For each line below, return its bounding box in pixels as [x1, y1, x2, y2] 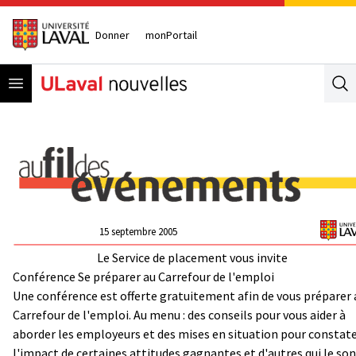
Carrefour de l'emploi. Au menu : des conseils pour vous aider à [13, 306, 346, 323]
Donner [95, 27, 130, 42]
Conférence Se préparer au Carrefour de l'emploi [13, 268, 274, 284]
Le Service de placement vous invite [96, 249, 288, 265]
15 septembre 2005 [99, 224, 177, 238]
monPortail [145, 27, 197, 42]
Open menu [15, 74, 78, 91]
